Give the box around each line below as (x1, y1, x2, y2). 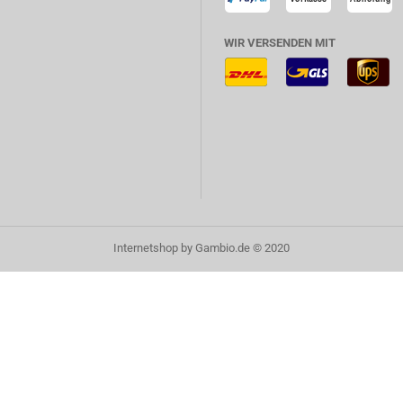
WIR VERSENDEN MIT (224, 36, 336, 49)
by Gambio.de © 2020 (178, 241, 290, 255)
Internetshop (113, 241, 178, 255)
